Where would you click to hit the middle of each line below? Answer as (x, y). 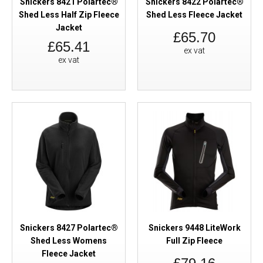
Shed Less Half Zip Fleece (69, 15)
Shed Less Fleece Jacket (194, 15)
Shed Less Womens (69, 241)
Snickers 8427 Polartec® (69, 228)
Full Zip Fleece (194, 241)
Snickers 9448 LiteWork (194, 228)
